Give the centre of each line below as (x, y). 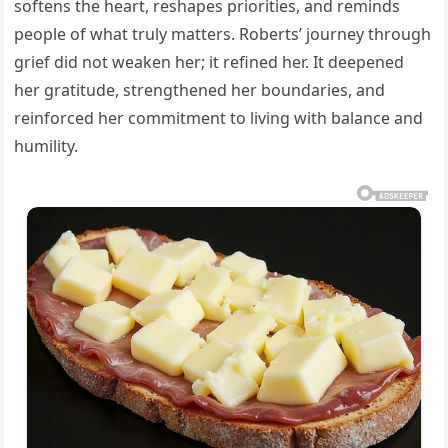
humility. (46, 145)
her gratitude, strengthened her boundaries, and (200, 89)
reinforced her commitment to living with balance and (219, 117)
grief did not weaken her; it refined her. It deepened (209, 61)
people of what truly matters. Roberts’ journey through (223, 33)
